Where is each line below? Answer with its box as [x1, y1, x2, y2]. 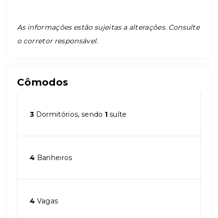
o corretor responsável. [17, 36, 98, 45]
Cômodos [17, 76, 69, 88]
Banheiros [35, 153, 73, 162]
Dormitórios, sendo [34, 110, 105, 119]
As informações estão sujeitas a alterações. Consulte [17, 23, 200, 32]
